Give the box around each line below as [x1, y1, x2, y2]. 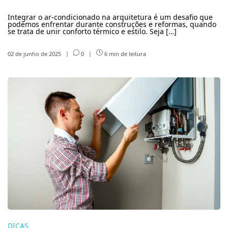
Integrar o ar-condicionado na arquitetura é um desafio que [8, 12, 213, 22]
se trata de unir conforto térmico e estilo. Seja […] [8, 26, 177, 36]
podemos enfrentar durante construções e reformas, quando [8, 19, 216, 29]
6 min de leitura [102, 49, 146, 58]
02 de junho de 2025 [8, 49, 63, 58]
